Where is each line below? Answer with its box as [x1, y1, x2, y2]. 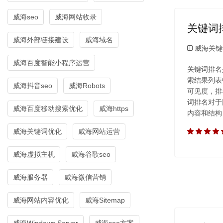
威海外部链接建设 [13, 35, 69, 44]
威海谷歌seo [71, 150, 111, 158]
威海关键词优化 [13, 127, 62, 135]
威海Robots [69, 81, 105, 90]
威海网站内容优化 [13, 196, 69, 204]
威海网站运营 [78, 127, 120, 135]
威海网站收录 [55, 12, 97, 21]
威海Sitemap [85, 196, 125, 204]
